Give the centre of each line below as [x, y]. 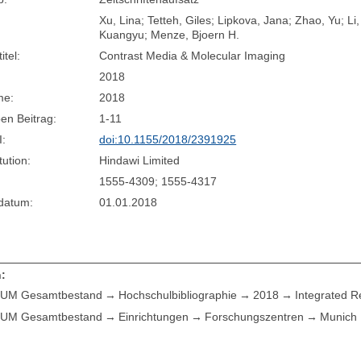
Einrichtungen [154, 317]
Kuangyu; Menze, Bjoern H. [170, 34]
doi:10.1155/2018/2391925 [168, 139]
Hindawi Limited [140, 160]
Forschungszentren [255, 317]
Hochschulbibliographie [178, 295]
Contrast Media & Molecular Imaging [193, 55]
